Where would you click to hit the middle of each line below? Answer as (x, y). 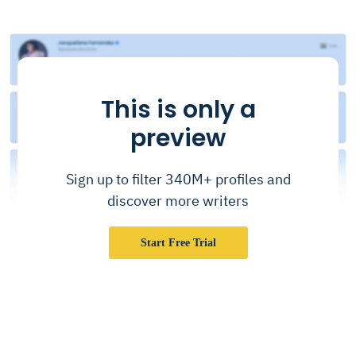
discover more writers (178, 200)
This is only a (178, 109)
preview (178, 138)
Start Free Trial (178, 242)
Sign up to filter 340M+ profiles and (178, 179)
